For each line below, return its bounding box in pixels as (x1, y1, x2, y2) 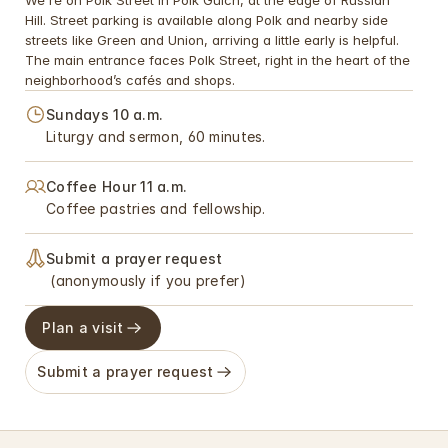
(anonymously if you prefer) (46, 272, 246, 289)
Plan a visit (42, 319, 124, 336)
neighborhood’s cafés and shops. (25, 72, 235, 88)
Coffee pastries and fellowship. (46, 200, 266, 217)
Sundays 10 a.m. (46, 106, 168, 123)
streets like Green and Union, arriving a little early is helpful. (25, 32, 399, 48)
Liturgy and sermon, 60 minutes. (46, 128, 266, 145)
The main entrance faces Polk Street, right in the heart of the (25, 52, 410, 68)
